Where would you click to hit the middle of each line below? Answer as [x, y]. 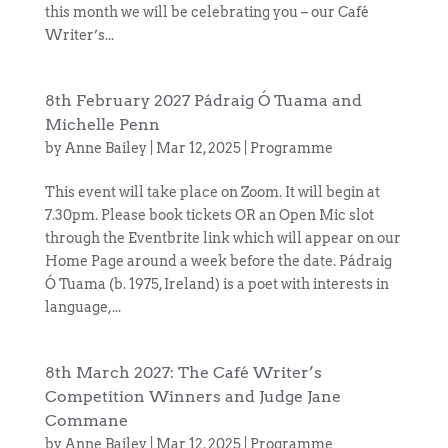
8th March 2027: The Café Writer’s [183, 372]
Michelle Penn [102, 124]
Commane [86, 420]
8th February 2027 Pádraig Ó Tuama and [203, 100]
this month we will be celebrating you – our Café [206, 12]
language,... [82, 307]
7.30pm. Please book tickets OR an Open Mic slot [209, 215]
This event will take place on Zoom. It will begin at [212, 192]
